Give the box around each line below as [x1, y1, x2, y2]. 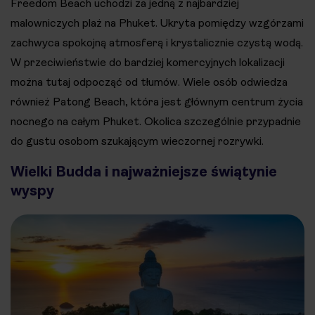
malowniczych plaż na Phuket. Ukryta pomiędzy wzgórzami [11, 15, 304, 30]
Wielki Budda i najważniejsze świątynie [11, 162, 277, 180]
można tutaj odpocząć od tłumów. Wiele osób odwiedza [11, 75, 288, 89]
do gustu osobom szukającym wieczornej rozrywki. [11, 134, 264, 148]
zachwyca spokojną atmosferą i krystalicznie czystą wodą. [11, 35, 303, 49]
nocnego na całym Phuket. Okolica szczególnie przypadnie [11, 114, 301, 128]
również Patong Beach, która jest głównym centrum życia [11, 94, 303, 108]
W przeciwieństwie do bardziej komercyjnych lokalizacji [11, 55, 285, 69]
